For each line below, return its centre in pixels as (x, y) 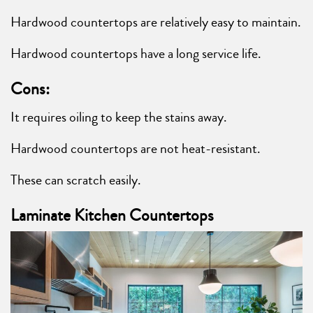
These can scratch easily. (76, 180)
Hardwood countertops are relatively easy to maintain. (156, 22)
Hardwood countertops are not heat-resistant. (136, 148)
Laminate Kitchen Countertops (112, 215)
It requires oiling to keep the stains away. (119, 117)
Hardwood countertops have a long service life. (136, 53)
